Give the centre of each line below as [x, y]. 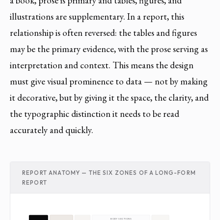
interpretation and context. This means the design [102, 65]
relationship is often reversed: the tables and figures [103, 33]
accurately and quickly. [52, 130]
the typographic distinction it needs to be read [95, 114]
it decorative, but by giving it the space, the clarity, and [109, 98]
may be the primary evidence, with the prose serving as [109, 49]
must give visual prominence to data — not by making [109, 82]
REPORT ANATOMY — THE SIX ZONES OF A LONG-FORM [109, 172]
